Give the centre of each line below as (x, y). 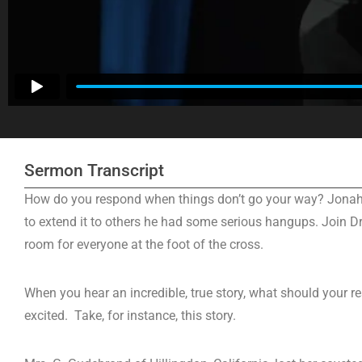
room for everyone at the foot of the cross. (144, 245)
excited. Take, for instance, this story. (130, 316)
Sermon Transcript (94, 171)
